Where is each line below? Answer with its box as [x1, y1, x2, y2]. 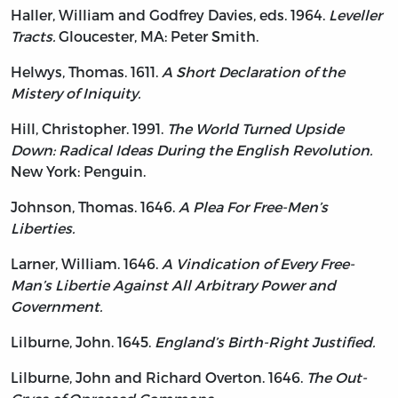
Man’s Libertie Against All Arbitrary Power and [11, 275, 336, 293]
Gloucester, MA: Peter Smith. [55, 27, 259, 44]
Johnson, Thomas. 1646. [11, 197, 179, 215]
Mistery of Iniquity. [11, 84, 140, 101]
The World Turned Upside [167, 119, 344, 137]
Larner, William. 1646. [11, 254, 162, 272]
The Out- [306, 368, 367, 386]
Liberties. [11, 219, 75, 236]
